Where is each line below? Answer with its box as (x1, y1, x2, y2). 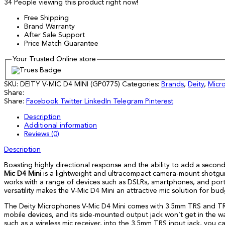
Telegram (113, 97, 143, 105)
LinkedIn (84, 97, 111, 105)
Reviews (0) (24, 130, 59, 138)
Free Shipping (24, 15, 69, 22)
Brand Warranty (24, 23, 75, 31)
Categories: (122, 80, 161, 88)
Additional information (24, 122, 97, 129)
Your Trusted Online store (12, 56, 96, 63)
